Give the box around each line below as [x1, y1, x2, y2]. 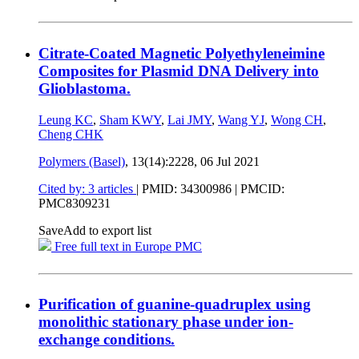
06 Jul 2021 [200, 154, 260, 168]
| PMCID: [232, 181, 284, 196]
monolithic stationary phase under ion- [38, 313, 293, 331]
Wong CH [271, 112, 323, 127]
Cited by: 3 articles [38, 181, 136, 196]
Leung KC [38, 112, 93, 127]
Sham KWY [99, 112, 161, 127]
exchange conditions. [38, 331, 175, 349]
